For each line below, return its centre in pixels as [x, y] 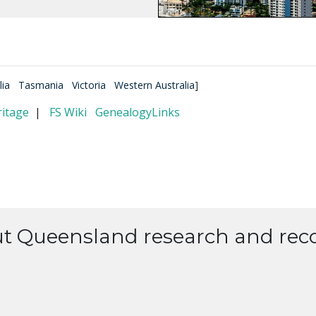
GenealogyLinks [138, 112]
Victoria [89, 85]
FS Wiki [68, 112]
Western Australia [154, 85]
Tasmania [41, 85]
